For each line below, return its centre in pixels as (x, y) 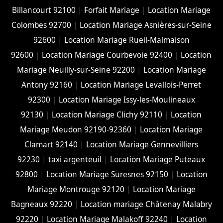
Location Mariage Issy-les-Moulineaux (127, 100)
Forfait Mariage (112, 10)
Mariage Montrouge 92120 (76, 189)
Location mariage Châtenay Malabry (146, 204)
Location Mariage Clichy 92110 (107, 114)
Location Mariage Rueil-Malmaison (127, 40)
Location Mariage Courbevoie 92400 (107, 55)
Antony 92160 (47, 85)
